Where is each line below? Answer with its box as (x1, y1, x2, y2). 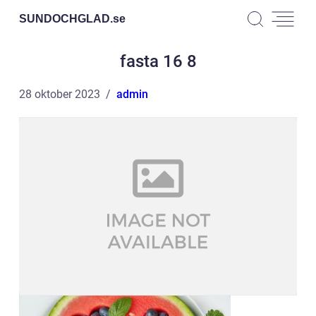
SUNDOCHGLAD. (19, 12, 113, 25)
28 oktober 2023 (19, 87, 100, 101)
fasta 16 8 (119, 51, 197, 71)
